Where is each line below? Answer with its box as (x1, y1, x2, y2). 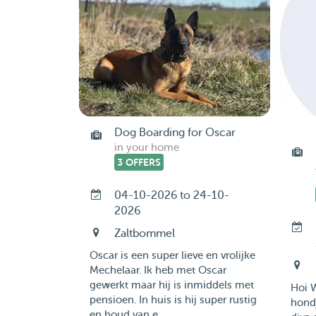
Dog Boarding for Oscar (114, 126, 236, 139)
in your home (114, 142, 179, 154)
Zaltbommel (114, 227, 175, 240)
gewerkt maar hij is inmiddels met (89, 279, 254, 291)
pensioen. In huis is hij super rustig (89, 294, 257, 306)
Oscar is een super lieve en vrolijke (89, 250, 255, 262)
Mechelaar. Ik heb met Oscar (89, 265, 226, 276)
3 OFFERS (116, 157, 161, 168)
